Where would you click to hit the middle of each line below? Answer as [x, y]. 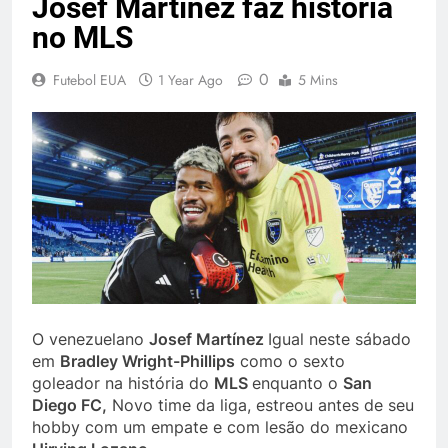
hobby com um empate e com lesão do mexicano [220, 426]
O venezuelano [90, 338]
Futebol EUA [89, 79]
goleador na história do [123, 382]
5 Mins [318, 79]
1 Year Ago [190, 79]
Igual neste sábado [339, 338]
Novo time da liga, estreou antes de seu [260, 404]
